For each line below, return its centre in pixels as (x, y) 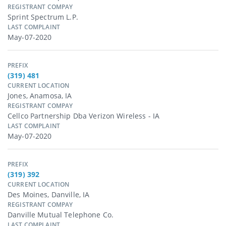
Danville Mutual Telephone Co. (61, 215)
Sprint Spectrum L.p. (43, 17)
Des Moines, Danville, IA (49, 195)
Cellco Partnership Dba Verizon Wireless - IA (84, 116)
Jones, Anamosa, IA (40, 96)
